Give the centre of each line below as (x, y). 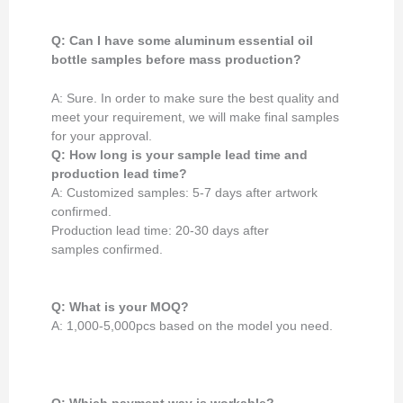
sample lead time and (243, 155)
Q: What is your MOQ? (121, 307)
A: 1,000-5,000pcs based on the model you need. (193, 326)
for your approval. (102, 136)
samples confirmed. (107, 249)
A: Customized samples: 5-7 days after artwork (185, 193)
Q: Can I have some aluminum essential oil (183, 41)
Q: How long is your (115, 155)
